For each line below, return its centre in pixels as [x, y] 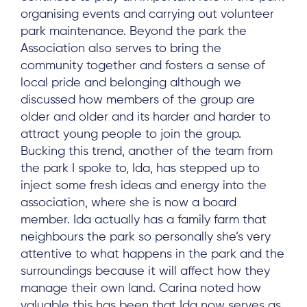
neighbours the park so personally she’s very [146, 237]
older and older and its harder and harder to [146, 118]
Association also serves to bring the [121, 49]
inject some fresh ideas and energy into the [144, 186]
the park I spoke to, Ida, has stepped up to [140, 169]
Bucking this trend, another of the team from [147, 152]
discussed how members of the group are [138, 100]
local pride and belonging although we [131, 83]
